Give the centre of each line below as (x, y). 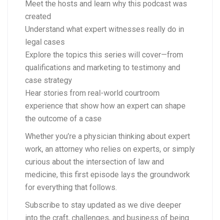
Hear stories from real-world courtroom (92, 93)
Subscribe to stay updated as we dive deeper (103, 205)
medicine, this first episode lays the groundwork (108, 175)
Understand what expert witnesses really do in (105, 29)
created (38, 17)
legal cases (45, 42)
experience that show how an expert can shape (105, 106)
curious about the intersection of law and (95, 162)
